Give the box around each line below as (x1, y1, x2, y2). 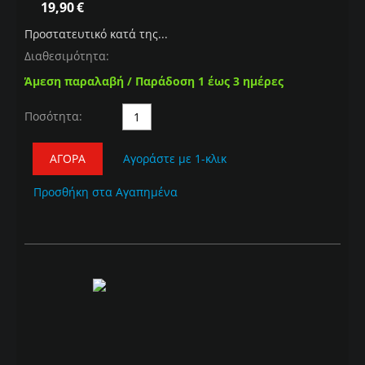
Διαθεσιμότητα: (24, 48, 109, 64)
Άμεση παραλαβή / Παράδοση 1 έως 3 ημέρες (24, 73, 284, 90)
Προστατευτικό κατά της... (24, 26, 168, 42)
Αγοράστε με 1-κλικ (123, 151, 226, 167)
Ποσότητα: (24, 108, 82, 125)
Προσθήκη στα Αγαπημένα (33, 184, 178, 200)
